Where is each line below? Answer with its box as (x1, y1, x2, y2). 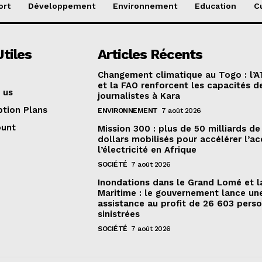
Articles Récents (98, 46, 203, 63)
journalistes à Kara (98, 91, 181, 102)
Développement (27, 1, 95, 11)
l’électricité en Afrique (98, 144, 197, 156)
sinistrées (98, 209, 140, 220)
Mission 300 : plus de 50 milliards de (98, 123, 261, 135)
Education (194, 1, 236, 11)
